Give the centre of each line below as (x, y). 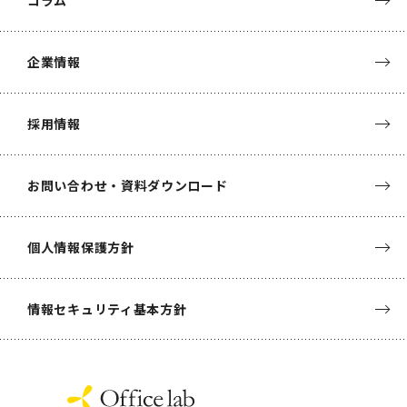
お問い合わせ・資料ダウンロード (128, 185)
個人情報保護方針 (81, 247)
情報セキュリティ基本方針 (107, 308)
